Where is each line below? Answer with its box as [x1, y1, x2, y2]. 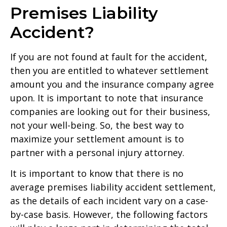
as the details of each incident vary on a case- [10, 195, 208, 207]
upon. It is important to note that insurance [10, 92, 203, 104]
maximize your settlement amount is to [10, 133, 184, 145]
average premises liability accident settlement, [10, 181, 216, 194]
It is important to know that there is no [10, 167, 183, 180]
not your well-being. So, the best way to [10, 119, 184, 132]
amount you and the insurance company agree [10, 78, 214, 91]
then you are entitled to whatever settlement [10, 64, 209, 77]
